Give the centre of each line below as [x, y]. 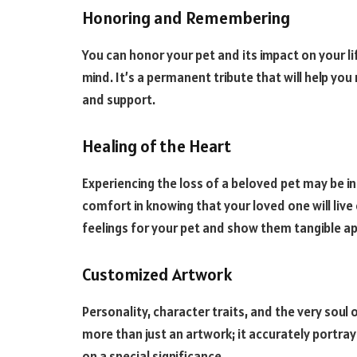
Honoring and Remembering [186, 18]
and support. [120, 100]
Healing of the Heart [157, 146]
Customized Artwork [157, 274]
